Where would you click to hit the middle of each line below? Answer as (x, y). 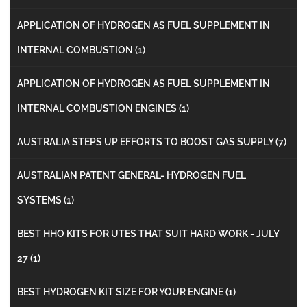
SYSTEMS (40, 200)
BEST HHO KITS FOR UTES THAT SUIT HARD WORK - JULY (148, 233)
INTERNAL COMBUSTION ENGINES (98, 108)
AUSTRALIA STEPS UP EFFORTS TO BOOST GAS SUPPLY (146, 142)
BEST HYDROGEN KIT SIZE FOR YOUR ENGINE (121, 292)
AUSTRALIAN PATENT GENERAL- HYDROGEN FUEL (132, 175)
